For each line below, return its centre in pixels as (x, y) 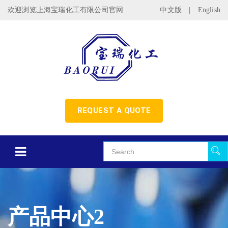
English (209, 10)
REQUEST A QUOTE (114, 111)
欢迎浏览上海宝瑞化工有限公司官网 (66, 10)
